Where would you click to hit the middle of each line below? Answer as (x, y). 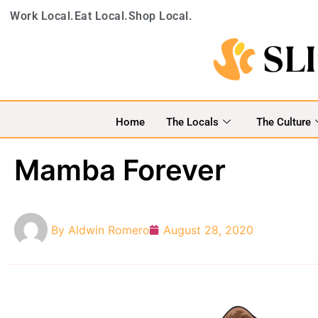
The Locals (192, 122)
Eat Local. (101, 16)
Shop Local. (160, 16)
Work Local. (42, 16)
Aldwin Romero (109, 230)
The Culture (283, 122)
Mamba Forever (120, 170)
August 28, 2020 (208, 230)
